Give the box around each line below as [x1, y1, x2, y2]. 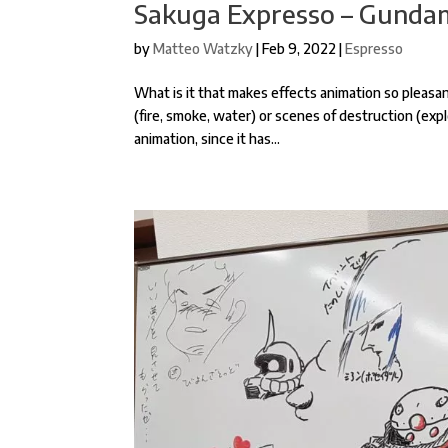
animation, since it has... [134, 129, 281, 147]
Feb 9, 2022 [262, 39, 337, 57]
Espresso [345, 39, 404, 57]
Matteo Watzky [153, 39, 254, 57]
